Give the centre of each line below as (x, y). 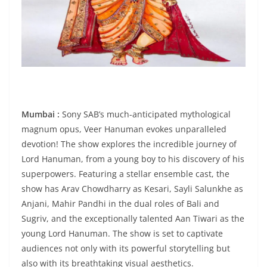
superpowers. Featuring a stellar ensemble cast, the (125, 173)
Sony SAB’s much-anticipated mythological (145, 114)
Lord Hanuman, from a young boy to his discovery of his (133, 159)
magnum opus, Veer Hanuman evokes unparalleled (124, 129)
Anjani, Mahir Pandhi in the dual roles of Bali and (120, 203)
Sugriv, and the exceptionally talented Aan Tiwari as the (133, 218)
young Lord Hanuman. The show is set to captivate (122, 233)
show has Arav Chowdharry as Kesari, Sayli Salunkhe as (132, 188)
